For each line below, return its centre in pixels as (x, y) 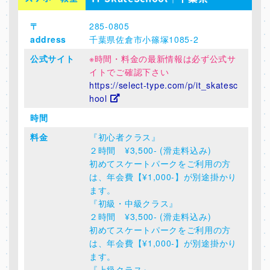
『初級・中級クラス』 (133, 203)
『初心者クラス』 (125, 137)
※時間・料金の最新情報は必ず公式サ (163, 58)
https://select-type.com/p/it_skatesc (164, 85)
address (48, 39)
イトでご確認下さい (129, 71)
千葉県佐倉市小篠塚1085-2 (144, 39)
